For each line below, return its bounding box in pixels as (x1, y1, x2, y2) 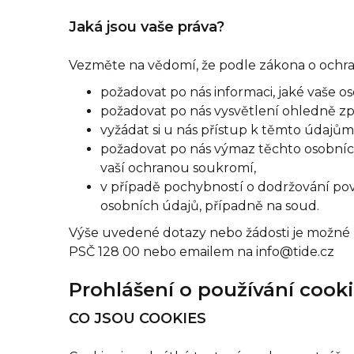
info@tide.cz (256, 244, 334, 259)
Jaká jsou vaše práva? (69, 18, 224, 36)
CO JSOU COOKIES (69, 310, 206, 327)
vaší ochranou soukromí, (100, 160, 256, 175)
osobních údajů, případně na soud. (100, 198, 319, 213)
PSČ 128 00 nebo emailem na (69, 244, 256, 259)
